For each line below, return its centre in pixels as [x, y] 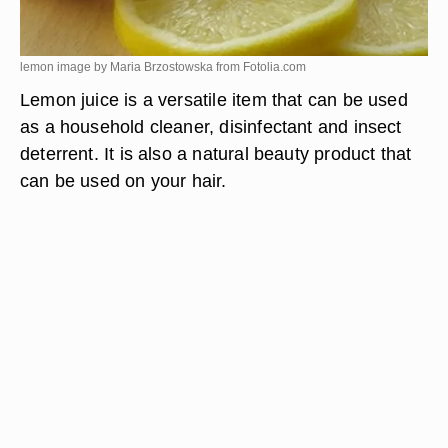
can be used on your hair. [123, 180]
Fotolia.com [274, 67]
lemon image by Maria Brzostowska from [131, 67]
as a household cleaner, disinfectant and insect [211, 126]
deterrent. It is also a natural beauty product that [216, 153]
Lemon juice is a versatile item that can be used [214, 99]
